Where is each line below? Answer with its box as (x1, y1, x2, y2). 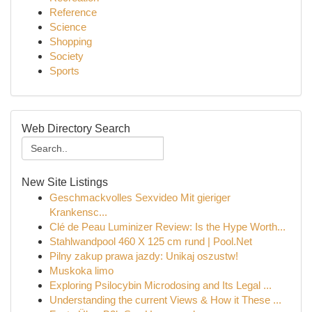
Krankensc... (49, 206, 107, 218)
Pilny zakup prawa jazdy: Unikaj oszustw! (49, 250, 238, 262)
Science (49, 21, 86, 33)
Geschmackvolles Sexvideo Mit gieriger (49, 192, 231, 203)
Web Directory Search (22, 123, 130, 134)
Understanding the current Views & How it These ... (49, 294, 281, 306)
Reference (49, 6, 97, 18)
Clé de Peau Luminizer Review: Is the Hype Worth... (49, 221, 286, 233)
